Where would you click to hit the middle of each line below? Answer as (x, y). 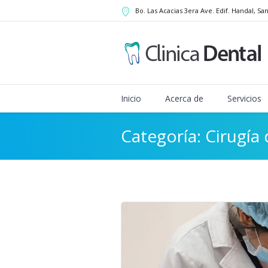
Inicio (131, 98)
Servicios (244, 98)
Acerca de (184, 98)
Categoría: (163, 136)
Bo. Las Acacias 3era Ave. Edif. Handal (194, 10)
